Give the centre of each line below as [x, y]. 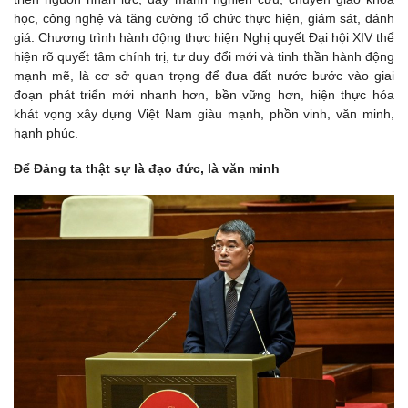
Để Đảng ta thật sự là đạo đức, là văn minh [147, 168]
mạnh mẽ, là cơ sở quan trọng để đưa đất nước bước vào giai [204, 75]
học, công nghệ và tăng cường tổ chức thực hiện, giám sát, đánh [204, 18]
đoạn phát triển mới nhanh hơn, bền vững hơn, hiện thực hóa [204, 94]
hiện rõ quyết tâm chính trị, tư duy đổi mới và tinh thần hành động [204, 56]
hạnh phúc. [46, 133]
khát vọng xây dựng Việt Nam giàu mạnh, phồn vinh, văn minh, [204, 113]
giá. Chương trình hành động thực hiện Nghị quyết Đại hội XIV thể [204, 37]
